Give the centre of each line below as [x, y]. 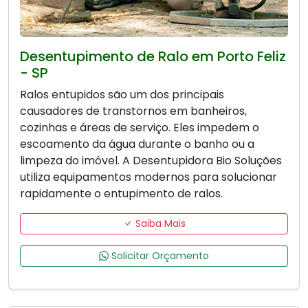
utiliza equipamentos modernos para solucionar [148, 177]
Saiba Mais [159, 224]
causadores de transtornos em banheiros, [133, 111]
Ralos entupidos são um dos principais [122, 95]
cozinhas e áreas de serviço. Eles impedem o [140, 128]
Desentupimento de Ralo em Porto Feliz [153, 57]
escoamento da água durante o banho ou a [137, 144]
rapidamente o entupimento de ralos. [121, 194]
